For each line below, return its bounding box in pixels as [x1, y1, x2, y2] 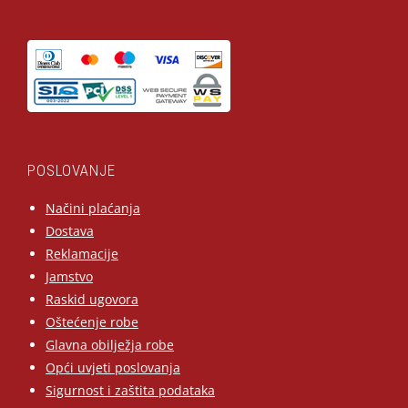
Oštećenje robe [46, 313, 138, 331]
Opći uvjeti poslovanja [46, 359, 180, 377]
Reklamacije [46, 245, 118, 263]
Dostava [46, 222, 94, 240]
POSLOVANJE [27, 161, 116, 180]
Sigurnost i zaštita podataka [46, 382, 215, 400]
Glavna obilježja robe [46, 336, 174, 354]
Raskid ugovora [46, 291, 138, 309]
